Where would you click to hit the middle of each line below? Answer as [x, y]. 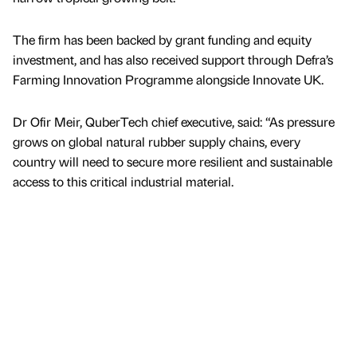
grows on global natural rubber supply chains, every [157, 141]
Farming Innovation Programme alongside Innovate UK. [168, 79]
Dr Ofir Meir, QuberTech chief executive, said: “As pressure [174, 121]
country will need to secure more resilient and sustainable [173, 161]
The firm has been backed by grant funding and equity [162, 39]
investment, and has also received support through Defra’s [173, 59]
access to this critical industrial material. [123, 181]
